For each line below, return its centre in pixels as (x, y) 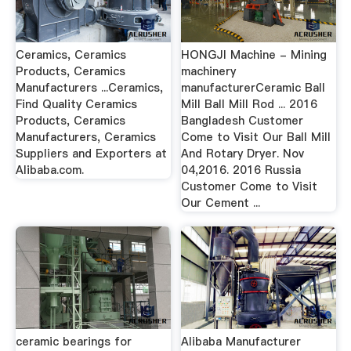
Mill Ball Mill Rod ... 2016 (250, 104)
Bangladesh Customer (242, 120)
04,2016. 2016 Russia (241, 170)
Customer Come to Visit (250, 186)
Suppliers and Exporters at (91, 153)
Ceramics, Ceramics (71, 54)
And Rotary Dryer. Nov (243, 153)
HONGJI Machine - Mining (254, 54)
